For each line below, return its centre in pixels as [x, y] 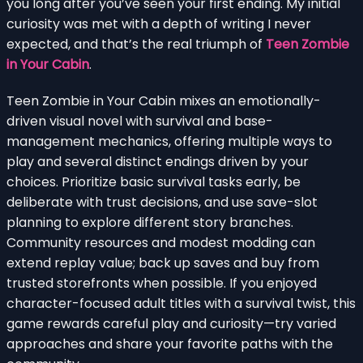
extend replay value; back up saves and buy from [163, 263]
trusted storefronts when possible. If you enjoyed [162, 283]
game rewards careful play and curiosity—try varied [171, 323]
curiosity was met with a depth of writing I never [159, 23]
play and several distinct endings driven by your [158, 161]
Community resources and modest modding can [161, 242]
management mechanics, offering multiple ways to [169, 141]
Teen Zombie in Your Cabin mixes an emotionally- [164, 100]
